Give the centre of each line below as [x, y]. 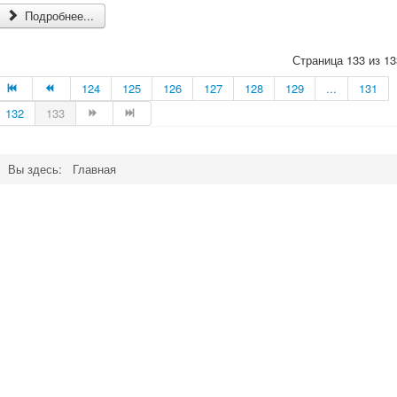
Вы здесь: [39, 168]
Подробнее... [58, 15]
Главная [94, 168]
